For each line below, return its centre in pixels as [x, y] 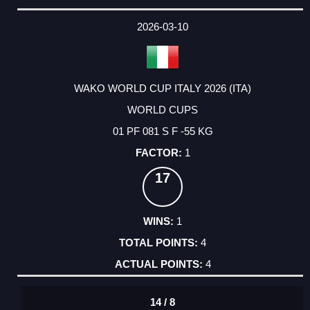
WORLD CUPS [163, 110]
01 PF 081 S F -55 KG [163, 131]
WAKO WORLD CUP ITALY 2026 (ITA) [163, 89]
